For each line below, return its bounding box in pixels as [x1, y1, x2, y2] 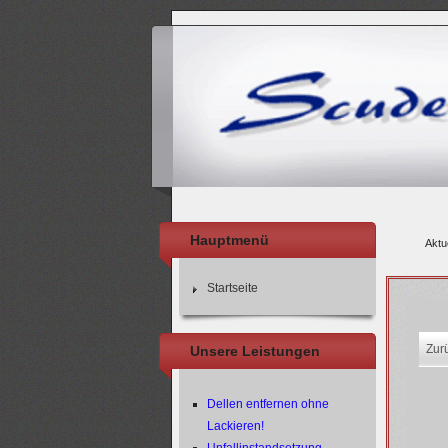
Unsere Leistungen [190, 343, 320, 359]
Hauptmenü [190, 232, 269, 248]
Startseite [206, 281, 258, 295]
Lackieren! [206, 419, 264, 433]
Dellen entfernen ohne [206, 397, 329, 411]
